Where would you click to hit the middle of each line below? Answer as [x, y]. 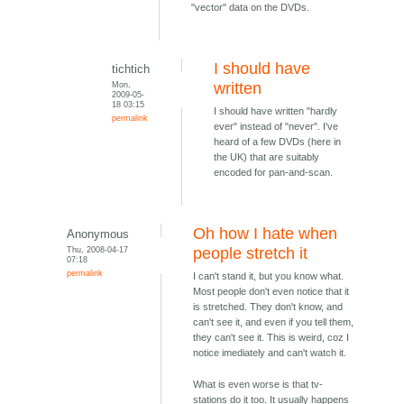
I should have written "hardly [276, 111]
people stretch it [251, 254]
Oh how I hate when [266, 234]
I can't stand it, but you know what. [269, 276]
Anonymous [98, 234]
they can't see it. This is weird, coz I [271, 338]
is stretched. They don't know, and [268, 307]
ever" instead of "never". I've [276, 127]
